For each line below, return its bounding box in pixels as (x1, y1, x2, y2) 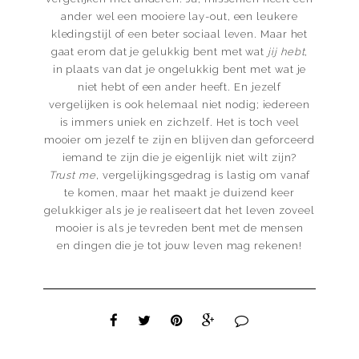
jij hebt (268, 46, 305, 58)
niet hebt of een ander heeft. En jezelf (77, 81, 282, 94)
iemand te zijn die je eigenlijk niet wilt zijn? (62, 151, 297, 164)
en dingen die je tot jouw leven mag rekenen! (57, 240, 302, 252)
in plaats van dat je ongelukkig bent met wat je (52, 63, 307, 76)
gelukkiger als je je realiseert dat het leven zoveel (44, 204, 315, 217)
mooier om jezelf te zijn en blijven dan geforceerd (43, 134, 316, 147)
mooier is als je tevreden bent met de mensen (54, 222, 305, 235)
